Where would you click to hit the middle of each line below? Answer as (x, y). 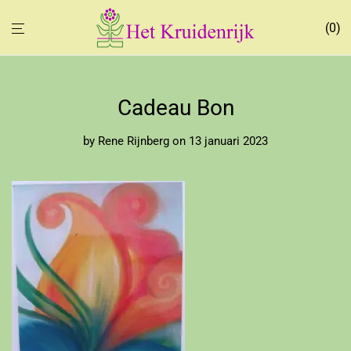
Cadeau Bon (175, 108)
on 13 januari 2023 (220, 141)
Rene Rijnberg (134, 141)
